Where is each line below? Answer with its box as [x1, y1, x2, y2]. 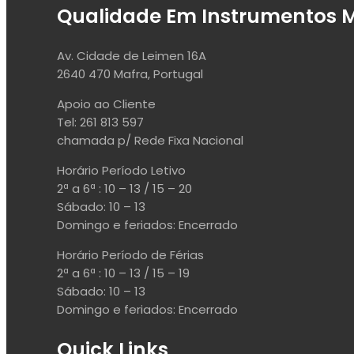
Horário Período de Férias [57, 247, 204, 264]
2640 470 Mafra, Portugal [57, 66, 203, 83]
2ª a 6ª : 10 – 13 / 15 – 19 [57, 265, 190, 282]
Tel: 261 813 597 [57, 114, 144, 131]
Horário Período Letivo [57, 162, 186, 179]
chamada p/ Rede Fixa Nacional [57, 132, 243, 149]
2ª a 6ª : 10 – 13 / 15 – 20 [57, 180, 192, 198]
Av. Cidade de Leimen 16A [57, 47, 206, 65]
